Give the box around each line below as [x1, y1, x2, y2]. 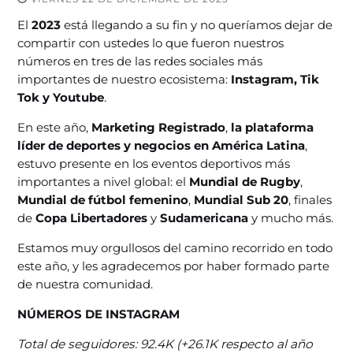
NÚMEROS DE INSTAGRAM [17, 307, 180, 322]
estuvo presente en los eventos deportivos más [17, 156, 291, 172]
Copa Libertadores [35, 210, 151, 226]
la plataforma [231, 120, 314, 136]
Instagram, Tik [231, 72, 320, 87]
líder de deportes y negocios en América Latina [17, 138, 306, 154]
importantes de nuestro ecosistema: [17, 72, 232, 87]
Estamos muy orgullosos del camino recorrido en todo [17, 240, 333, 256]
